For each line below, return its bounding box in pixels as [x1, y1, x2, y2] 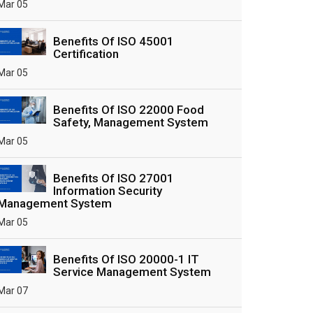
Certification [53, 47, 119, 61]
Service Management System [53, 265, 211, 279]
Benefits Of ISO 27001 [53, 171, 174, 185]
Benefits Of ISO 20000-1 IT [53, 252, 199, 266]
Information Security [53, 184, 162, 198]
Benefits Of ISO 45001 [53, 34, 174, 48]
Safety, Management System [53, 115, 208, 129]
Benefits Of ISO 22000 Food [53, 103, 204, 117]
